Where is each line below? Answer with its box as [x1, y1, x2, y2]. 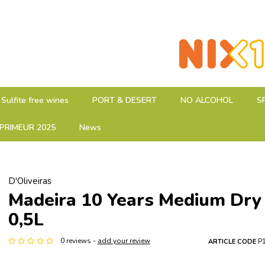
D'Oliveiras [8, 175, 51, 187]
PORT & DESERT [92, 95, 157, 106]
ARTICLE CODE [208, 237, 256, 246]
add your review [97, 236, 150, 246]
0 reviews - [60, 236, 98, 246]
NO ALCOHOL [180, 95, 233, 106]
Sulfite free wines [1, 95, 69, 106]
